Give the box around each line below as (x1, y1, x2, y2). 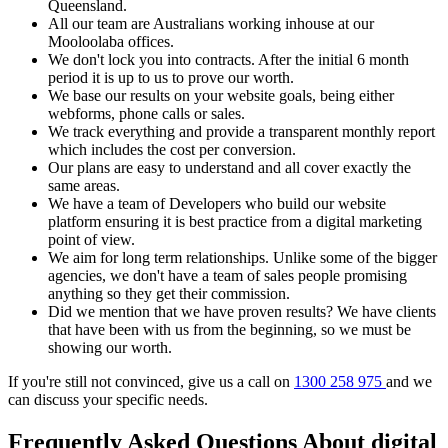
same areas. (48, 177, 120, 195)
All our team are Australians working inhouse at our (48, 15, 374, 33)
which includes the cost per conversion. (48, 141, 296, 159)
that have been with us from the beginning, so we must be (48, 321, 411, 339)
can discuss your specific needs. (8, 391, 208, 409)
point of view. (48, 231, 135, 249)
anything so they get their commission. (48, 285, 290, 303)
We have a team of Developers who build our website (48, 195, 386, 213)
